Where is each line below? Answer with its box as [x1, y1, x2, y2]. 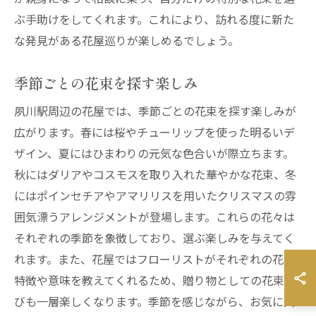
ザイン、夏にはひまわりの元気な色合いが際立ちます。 [14, 145, 294, 162]
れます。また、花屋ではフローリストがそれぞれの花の [14, 250, 295, 267]
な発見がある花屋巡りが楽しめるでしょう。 [14, 32, 239, 49]
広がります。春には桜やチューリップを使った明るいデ [14, 123, 295, 140]
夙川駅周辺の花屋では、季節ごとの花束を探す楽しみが [14, 102, 296, 119]
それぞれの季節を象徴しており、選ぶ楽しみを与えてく [14, 229, 295, 246]
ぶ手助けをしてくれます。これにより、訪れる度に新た [14, 11, 294, 28]
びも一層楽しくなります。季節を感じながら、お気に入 [14, 293, 295, 310]
